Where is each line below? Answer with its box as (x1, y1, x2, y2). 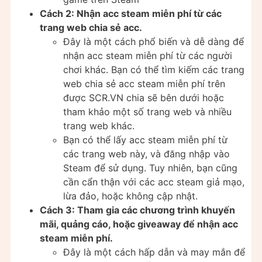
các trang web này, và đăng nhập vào (63, 148, 230, 160)
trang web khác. (63, 120, 135, 132)
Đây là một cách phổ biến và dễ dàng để (63, 36, 244, 48)
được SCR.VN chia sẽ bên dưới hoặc (63, 92, 224, 104)
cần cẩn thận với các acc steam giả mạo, (63, 176, 244, 188)
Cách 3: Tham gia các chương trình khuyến (40, 204, 235, 216)
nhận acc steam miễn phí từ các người (63, 50, 232, 62)
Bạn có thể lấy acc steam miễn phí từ (63, 134, 227, 146)
